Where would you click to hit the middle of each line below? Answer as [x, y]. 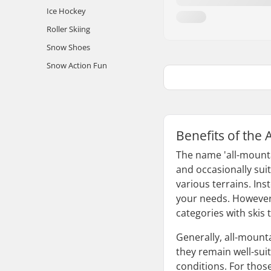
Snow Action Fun [77, 65]
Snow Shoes [68, 47]
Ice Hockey [66, 11]
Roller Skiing [68, 29]
